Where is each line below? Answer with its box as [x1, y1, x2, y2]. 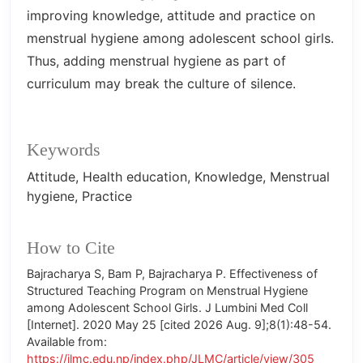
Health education [83, 168, 187, 185]
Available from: [27, 334, 107, 348]
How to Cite [27, 237, 115, 258]
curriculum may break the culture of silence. [27, 75, 296, 92]
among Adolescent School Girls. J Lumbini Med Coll [27, 300, 308, 314]
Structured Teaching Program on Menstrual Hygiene [27, 283, 308, 297]
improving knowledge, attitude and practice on [27, 6, 315, 23]
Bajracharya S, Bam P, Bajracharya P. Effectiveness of [27, 266, 318, 280]
